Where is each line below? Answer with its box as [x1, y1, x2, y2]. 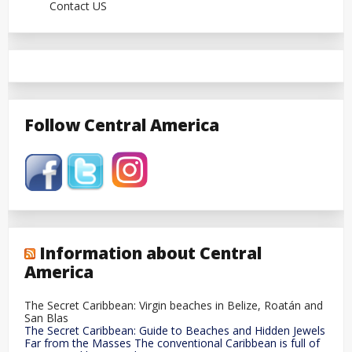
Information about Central [39, 242, 262, 265]
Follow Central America [24, 113, 219, 136]
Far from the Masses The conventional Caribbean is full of [24, 335, 320, 350]
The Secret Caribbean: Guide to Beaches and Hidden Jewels [24, 322, 325, 338]
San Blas [24, 310, 68, 325]
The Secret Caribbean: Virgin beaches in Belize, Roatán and [24, 297, 323, 313]
